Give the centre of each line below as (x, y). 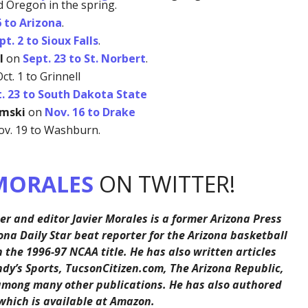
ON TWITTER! (164, 184)
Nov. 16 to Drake (90, 112)
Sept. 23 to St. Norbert (84, 59)
